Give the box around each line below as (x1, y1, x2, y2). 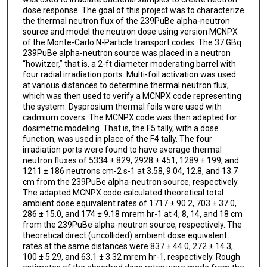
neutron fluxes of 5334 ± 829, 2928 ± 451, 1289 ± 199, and (22, 156, 239, 166)
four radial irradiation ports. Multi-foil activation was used (22, 70, 236, 80)
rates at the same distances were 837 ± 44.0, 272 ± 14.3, (22, 241, 233, 252)
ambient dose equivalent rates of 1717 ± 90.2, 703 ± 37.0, (22, 198, 237, 209)
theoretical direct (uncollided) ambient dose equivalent (22, 231, 227, 241)
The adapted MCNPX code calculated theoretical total (22, 188, 223, 198)
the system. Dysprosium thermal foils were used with (22, 102, 222, 112)
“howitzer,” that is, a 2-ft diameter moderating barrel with (22, 59, 236, 69)
